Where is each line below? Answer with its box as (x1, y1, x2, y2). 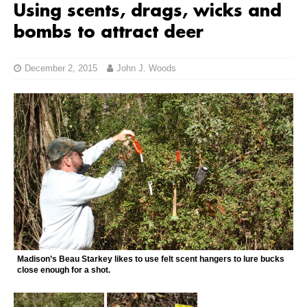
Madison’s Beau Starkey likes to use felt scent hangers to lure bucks (17, 254, 284, 265)
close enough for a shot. (17, 265, 110, 275)
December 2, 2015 (25, 63, 97, 74)
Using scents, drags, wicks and (14, 3, 282, 21)
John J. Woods (116, 63, 176, 74)
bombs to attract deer (14, 24, 204, 42)
